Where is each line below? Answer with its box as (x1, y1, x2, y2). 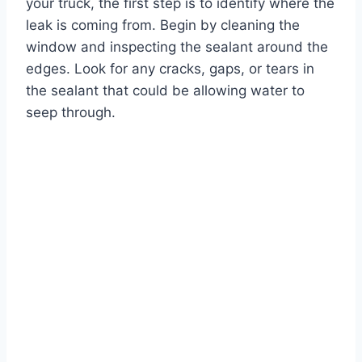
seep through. (26, 103, 116, 120)
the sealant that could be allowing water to (26, 82, 305, 99)
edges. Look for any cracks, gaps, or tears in (26, 60, 314, 77)
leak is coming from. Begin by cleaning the (26, 16, 300, 33)
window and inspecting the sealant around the (26, 38, 328, 55)
